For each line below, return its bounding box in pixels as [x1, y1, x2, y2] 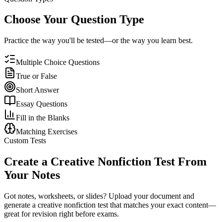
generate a [4, 201, 36, 210]
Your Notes [4, 168, 60, 182]
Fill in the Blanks [16, 113, 69, 122]
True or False [16, 72, 57, 81]
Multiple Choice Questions [16, 58, 100, 67]
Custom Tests [4, 136, 46, 145]
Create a [4, 155, 51, 168]
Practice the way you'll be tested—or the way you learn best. [4, 36, 193, 45]
